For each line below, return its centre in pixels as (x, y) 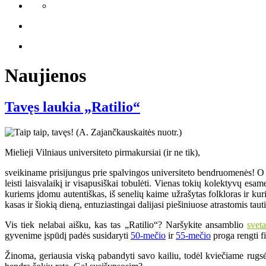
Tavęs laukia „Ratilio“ (72, 107)
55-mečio (193, 236)
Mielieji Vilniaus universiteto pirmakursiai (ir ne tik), (102, 153)
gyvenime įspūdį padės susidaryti (68, 236)
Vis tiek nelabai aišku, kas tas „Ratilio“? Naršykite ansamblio (126, 225)
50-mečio (148, 236)
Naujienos (45, 75)
